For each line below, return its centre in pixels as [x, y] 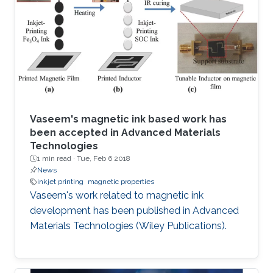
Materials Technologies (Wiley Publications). [128, 226]
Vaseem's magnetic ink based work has [128, 119]
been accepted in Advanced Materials [125, 133]
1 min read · [57, 159]
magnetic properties [121, 182]
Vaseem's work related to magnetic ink [117, 196]
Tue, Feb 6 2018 [104, 159]
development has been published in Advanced [134, 211]
